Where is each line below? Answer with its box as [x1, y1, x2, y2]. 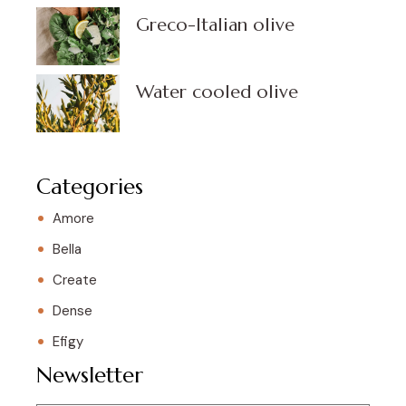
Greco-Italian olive [136, 13, 295, 36]
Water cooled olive [136, 80, 298, 103]
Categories [36, 173, 143, 201]
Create [53, 271, 97, 290]
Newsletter [36, 362, 143, 390]
